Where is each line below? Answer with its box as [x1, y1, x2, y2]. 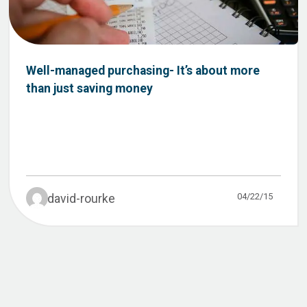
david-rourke [47, 192, 115, 206]
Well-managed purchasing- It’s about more [26, 64, 260, 77]
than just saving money [26, 82, 153, 95]
